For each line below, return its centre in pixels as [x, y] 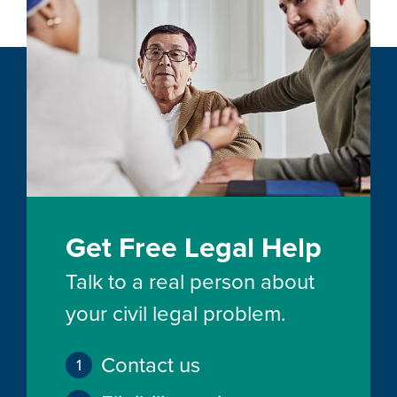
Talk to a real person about [190, 282]
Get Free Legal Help [194, 248]
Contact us [151, 365]
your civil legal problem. [176, 314]
